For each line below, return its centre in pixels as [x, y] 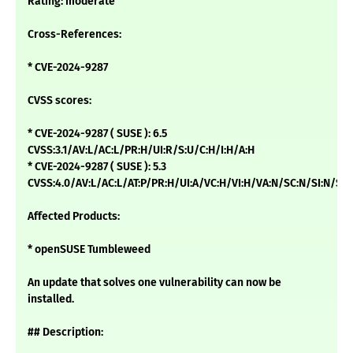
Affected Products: [74, 217]
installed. [51, 299]
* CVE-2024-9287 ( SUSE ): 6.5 [97, 134]
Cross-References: [74, 35]
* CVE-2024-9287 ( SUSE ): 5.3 [97, 167]
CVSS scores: [59, 101]
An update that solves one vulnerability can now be [154, 283]
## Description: [65, 333]
